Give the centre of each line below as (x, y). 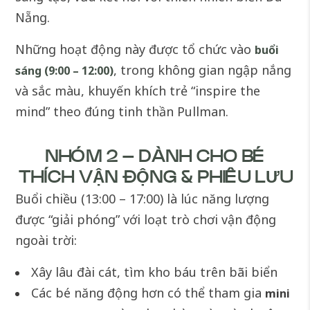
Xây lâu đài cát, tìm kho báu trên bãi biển (156, 272)
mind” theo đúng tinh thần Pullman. (122, 111)
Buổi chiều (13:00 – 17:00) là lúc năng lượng (143, 198)
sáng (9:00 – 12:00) (65, 70)
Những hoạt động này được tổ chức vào (135, 49)
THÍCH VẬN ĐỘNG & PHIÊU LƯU (155, 177)
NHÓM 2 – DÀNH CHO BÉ (155, 157)
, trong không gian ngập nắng (203, 70)
